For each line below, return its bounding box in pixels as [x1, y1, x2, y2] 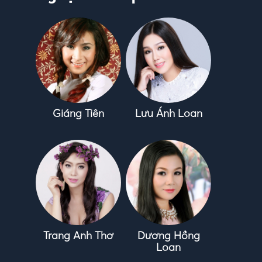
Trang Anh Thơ [43, 229, 113, 242]
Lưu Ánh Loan [135, 107, 202, 119]
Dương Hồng [137, 229, 200, 242]
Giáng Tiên [53, 107, 104, 119]
